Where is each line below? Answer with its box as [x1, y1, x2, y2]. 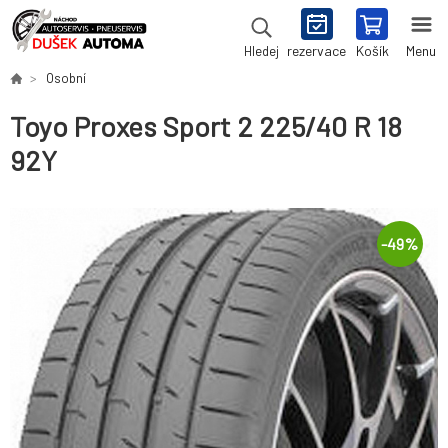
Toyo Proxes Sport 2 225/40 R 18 [10, 109, 402, 144]
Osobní [46, 70, 86, 86]
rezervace [287, 42, 346, 59]
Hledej [243, 43, 279, 59]
